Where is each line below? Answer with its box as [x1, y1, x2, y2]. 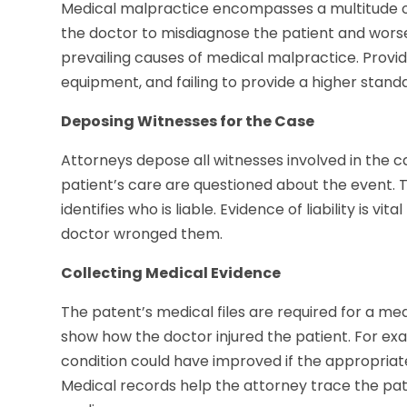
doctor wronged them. [61, 223, 223, 245]
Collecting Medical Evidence [61, 263, 282, 284]
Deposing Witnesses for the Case [61, 111, 315, 133]
